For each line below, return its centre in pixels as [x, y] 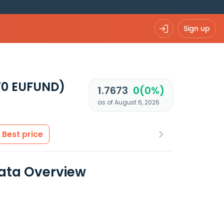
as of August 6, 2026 [128, 102]
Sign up [197, 28]
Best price [22, 134]
